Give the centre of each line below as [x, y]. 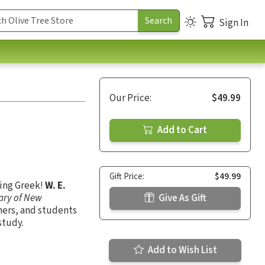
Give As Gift [181, 198]
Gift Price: [127, 176]
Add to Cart [181, 130]
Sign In [234, 23]
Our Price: [130, 98]
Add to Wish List [181, 250]
